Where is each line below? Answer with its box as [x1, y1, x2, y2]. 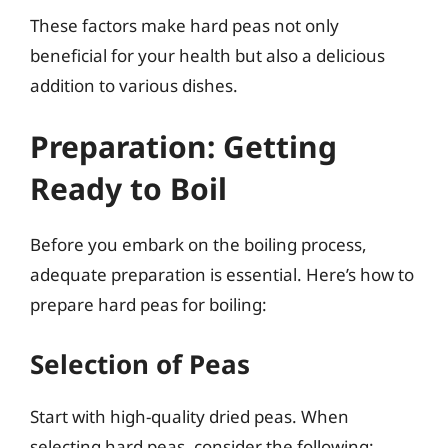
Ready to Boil [30, 168, 227, 209]
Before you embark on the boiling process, [30, 233, 367, 256]
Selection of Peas [30, 345, 250, 382]
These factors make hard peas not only [30, 13, 339, 37]
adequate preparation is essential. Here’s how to [30, 263, 414, 286]
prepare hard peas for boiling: [30, 293, 267, 316]
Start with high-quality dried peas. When [30, 404, 349, 428]
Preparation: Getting [30, 126, 337, 167]
